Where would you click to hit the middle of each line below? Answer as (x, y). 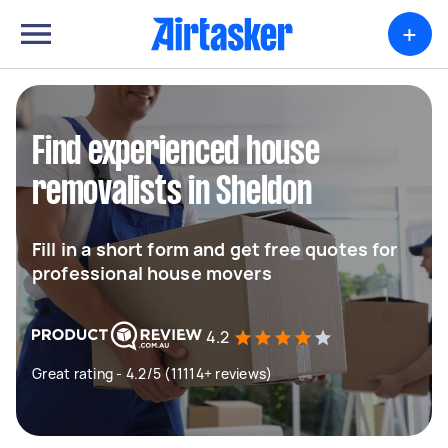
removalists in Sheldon (172, 193)
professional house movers (152, 273)
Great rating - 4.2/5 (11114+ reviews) (152, 373)
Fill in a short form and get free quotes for (215, 249)
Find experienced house (176, 153)
